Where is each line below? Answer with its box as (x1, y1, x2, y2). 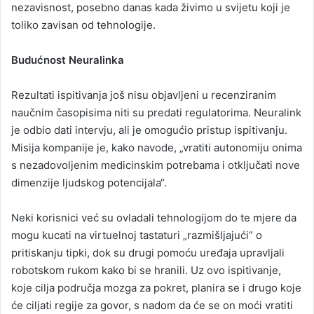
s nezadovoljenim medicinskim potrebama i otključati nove (11, 158, 300, 172)
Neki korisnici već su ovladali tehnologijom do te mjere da (11, 211, 296, 225)
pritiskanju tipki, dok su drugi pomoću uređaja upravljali (11, 246, 285, 260)
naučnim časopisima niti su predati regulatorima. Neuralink (11, 106, 301, 120)
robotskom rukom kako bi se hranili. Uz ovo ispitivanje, (11, 264, 281, 278)
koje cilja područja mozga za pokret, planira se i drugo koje (11, 281, 301, 295)
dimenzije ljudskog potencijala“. (11, 176, 167, 190)
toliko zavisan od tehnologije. (11, 18, 156, 32)
